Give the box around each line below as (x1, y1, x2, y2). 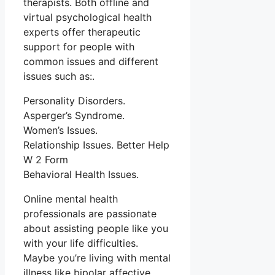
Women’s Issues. (23, 124, 98, 137)
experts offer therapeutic (23, 26, 141, 39)
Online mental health (23, 193, 118, 206)
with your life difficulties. (23, 237, 138, 250)
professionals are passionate (23, 207, 157, 220)
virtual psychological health (23, 11, 152, 24)
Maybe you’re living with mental (23, 252, 171, 265)
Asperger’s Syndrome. (23, 109, 125, 122)
